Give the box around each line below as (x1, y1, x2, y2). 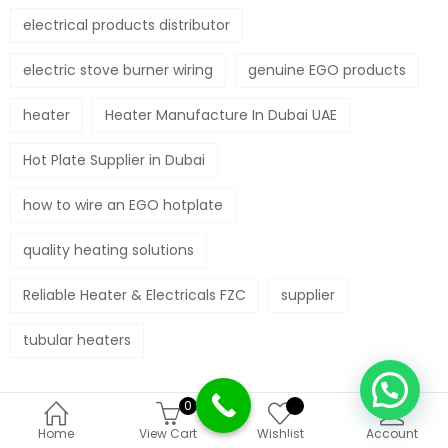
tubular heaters (23, 329, 131, 350)
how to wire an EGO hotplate (23, 194, 223, 215)
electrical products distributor (23, 14, 230, 35)
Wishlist (256, 425, 304, 442)
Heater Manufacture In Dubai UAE (105, 104, 337, 125)
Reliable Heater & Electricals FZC (23, 284, 246, 305)
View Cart (139, 425, 197, 442)
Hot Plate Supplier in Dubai (23, 149, 205, 170)
